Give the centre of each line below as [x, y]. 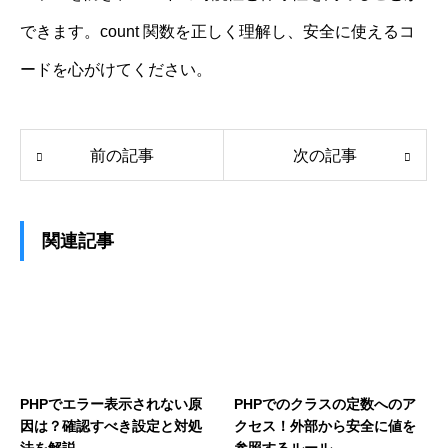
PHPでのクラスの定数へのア [325, 403]
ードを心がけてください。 [116, 69]
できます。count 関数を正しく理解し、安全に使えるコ [217, 31]
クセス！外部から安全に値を [325, 425]
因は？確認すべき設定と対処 [111, 425]
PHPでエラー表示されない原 [111, 403]
